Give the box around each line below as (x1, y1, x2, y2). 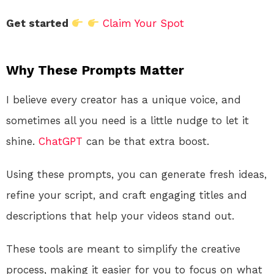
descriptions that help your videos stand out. (6, 210, 234, 223)
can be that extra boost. (83, 135, 209, 148)
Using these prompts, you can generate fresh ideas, (6, 168, 267, 181)
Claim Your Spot (102, 17, 184, 30)
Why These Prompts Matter (6, 62, 184, 78)
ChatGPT (39, 135, 83, 148)
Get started (6, 17, 72, 30)
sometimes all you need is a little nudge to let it (6, 114, 249, 127)
